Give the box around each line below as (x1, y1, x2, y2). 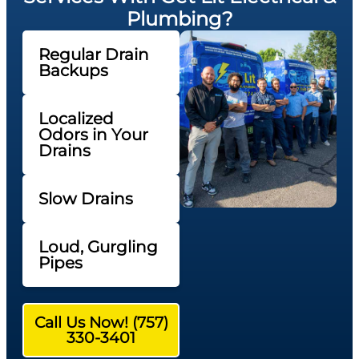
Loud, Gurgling (38, 237, 158, 257)
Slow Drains (38, 189, 133, 209)
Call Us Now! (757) (34, 313, 168, 333)
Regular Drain (38, 45, 149, 65)
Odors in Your (38, 125, 148, 145)
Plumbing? (126, 7, 233, 31)
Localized (38, 109, 114, 129)
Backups (38, 61, 108, 81)
